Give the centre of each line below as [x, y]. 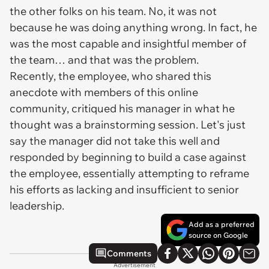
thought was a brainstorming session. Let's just [128, 125]
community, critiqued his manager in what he [122, 108]
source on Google [218, 235]
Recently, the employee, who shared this [110, 76]
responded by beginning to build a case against [128, 157]
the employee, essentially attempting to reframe [129, 173]
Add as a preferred [222, 224]
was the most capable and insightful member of [128, 44]
